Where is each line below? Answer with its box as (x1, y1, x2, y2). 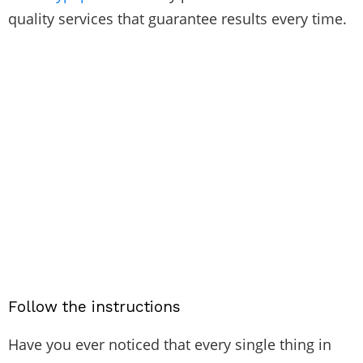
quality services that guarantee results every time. (8, 8, 347, 28)
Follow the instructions (8, 297, 181, 316)
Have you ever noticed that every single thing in (8, 334, 331, 354)
